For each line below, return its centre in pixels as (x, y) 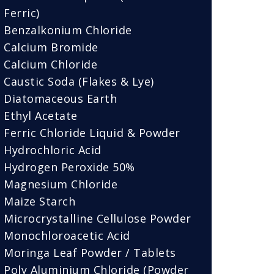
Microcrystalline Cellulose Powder (98, 218)
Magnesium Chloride (61, 184)
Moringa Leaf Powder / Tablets (90, 253)
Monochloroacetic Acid (67, 235)
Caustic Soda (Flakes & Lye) (79, 81)
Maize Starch (39, 201)
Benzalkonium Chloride (68, 30)
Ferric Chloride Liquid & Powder (92, 133)
